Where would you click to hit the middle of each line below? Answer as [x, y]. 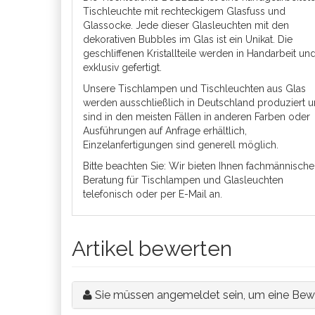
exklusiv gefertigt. [122, 67]
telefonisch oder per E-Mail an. [153, 194]
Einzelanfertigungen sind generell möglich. [181, 145]
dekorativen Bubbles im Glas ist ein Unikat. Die [188, 39]
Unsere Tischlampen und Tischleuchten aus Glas [194, 89]
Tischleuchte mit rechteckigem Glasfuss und [184, 11]
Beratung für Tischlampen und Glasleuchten [183, 180]
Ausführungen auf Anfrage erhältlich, [165, 131]
